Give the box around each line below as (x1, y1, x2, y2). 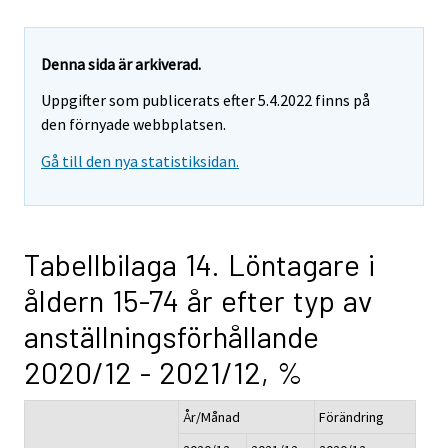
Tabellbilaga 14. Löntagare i (24, 246, 375, 283)
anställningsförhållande (24, 318, 319, 355)
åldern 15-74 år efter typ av (24, 282, 372, 319)
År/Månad (183, 408, 240, 427)
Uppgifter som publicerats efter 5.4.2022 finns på (41, 90, 370, 111)
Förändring (319, 408, 384, 427)
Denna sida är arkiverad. (41, 53, 201, 74)
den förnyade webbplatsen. (41, 114, 226, 135)
